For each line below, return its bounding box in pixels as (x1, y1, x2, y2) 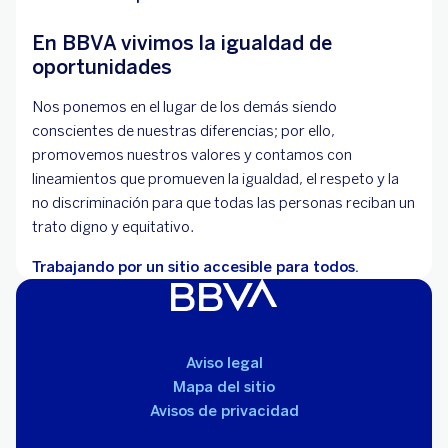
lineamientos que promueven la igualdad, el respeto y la (32, 170, 399, 189)
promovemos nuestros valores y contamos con (32, 146, 352, 165)
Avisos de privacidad (149, 402, 299, 421)
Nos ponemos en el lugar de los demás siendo (32, 98, 337, 117)
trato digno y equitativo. (32, 218, 194, 237)
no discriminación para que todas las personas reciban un (32, 194, 415, 213)
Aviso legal (185, 354, 263, 373)
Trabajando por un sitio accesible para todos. (32, 258, 359, 277)
